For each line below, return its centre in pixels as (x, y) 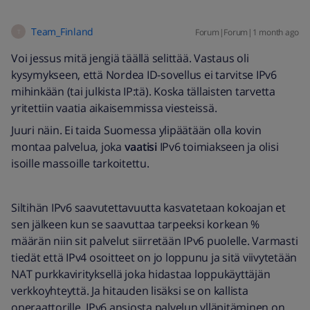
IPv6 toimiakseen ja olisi (218, 147)
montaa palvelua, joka (68, 147)
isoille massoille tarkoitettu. (80, 163)
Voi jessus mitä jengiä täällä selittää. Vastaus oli (130, 58)
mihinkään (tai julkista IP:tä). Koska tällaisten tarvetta (143, 91)
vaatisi (140, 147)
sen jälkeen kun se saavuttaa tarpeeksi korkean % (135, 224)
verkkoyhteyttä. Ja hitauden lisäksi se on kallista (130, 291)
